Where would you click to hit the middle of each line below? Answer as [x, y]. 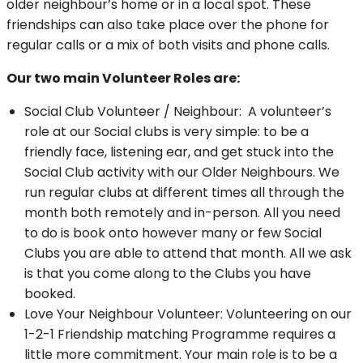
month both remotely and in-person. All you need [182, 213]
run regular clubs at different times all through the [184, 193]
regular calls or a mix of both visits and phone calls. [170, 45]
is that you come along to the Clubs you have [168, 274]
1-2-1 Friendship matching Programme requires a [180, 335]
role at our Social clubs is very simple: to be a [167, 132]
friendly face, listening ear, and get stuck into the [179, 152]
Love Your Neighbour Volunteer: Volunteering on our [188, 314]
